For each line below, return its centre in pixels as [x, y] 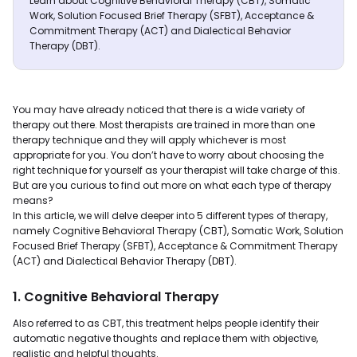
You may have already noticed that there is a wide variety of [159, 110]
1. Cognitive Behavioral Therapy [116, 297]
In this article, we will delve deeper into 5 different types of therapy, [170, 216]
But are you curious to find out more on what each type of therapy [172, 185]
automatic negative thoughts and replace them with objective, [165, 338]
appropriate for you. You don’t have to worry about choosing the [168, 155]
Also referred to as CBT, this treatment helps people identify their [166, 323]
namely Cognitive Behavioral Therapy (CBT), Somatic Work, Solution [178, 231]
